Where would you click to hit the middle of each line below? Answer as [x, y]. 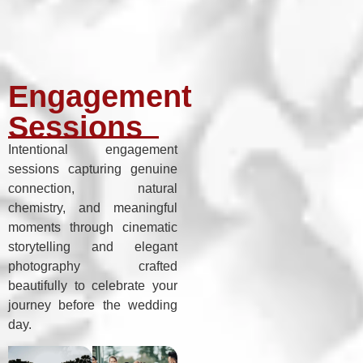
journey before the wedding [93, 305]
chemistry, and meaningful [93, 207]
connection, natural [93, 188]
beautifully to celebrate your [93, 285]
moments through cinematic [93, 227]
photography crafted [93, 266]
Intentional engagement [93, 149]
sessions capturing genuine [93, 169]
